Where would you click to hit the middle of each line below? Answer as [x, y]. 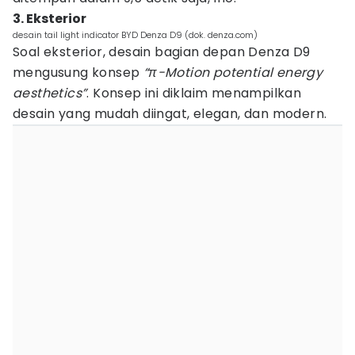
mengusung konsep [78, 73]
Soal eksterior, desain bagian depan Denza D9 [162, 52]
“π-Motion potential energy [233, 73]
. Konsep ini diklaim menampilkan [194, 93]
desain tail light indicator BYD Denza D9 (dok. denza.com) [135, 35]
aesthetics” [50, 93]
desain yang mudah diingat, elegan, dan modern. [170, 114]
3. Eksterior [50, 19]
